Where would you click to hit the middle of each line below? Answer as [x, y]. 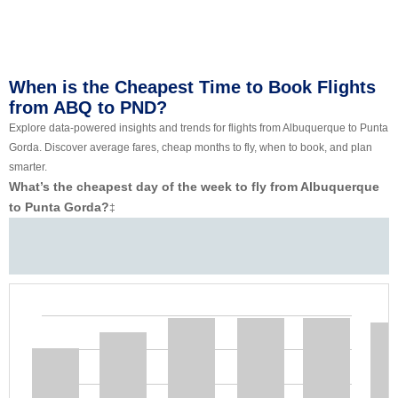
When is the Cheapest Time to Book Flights [192, 88]
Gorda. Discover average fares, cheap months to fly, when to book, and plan [191, 148]
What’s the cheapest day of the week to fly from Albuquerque [194, 187]
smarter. [28, 167]
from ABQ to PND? [88, 108]
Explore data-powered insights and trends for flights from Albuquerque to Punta [199, 128]
